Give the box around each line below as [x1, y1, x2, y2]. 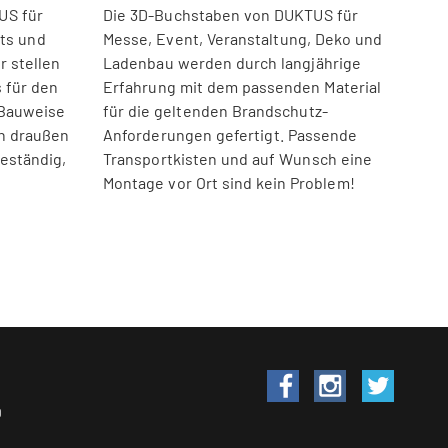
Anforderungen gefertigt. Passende [103, 124, 358, 144]
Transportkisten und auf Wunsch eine [103, 148, 373, 168]
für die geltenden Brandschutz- [103, 100, 328, 120]
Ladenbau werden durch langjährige [103, 52, 362, 72]
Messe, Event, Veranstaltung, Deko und [103, 28, 383, 48]
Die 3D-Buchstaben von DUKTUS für [103, 4, 358, 24]
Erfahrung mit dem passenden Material [103, 76, 382, 96]
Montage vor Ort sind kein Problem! [103, 172, 355, 192]
